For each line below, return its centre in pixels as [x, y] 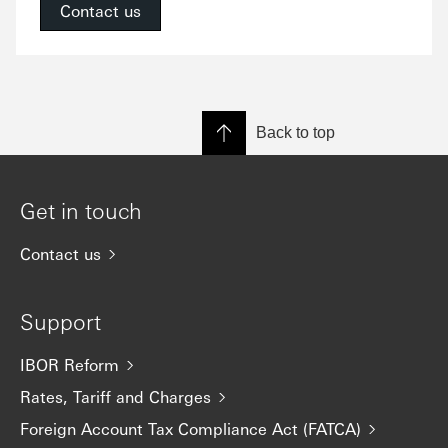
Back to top [295, 132]
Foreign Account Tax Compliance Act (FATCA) [190, 428]
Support [60, 321]
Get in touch [81, 210]
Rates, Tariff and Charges [115, 396]
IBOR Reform [69, 364]
